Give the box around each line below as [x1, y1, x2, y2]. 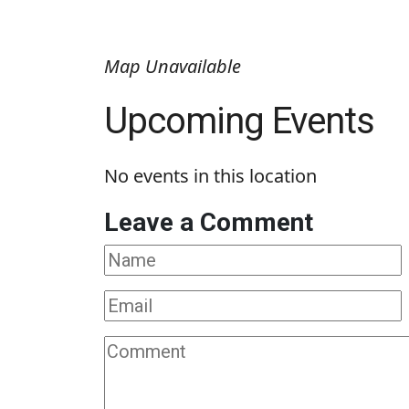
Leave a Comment [104, 207, 313, 238]
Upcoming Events [104, 100, 374, 143]
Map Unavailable [104, 54, 241, 79]
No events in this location [104, 163, 317, 189]
